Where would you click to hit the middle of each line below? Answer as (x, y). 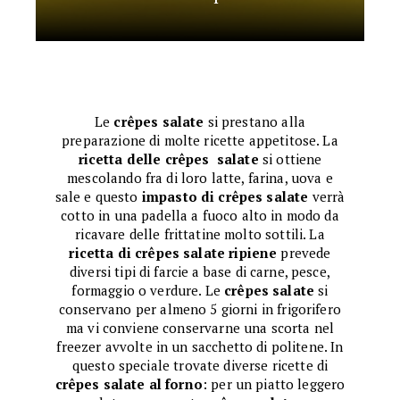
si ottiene (290, 159)
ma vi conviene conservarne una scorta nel (200, 328)
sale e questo (98, 196)
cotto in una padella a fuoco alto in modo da (200, 215)
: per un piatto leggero (274, 384)
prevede (304, 253)
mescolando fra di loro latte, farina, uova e (200, 178)
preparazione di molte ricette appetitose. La (200, 140)
